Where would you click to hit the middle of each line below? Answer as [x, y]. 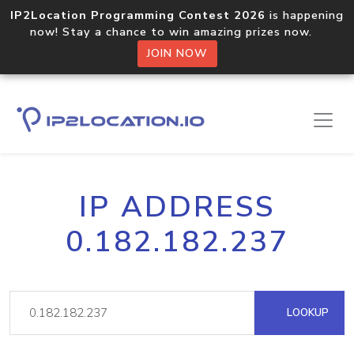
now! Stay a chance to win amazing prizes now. [177, 32]
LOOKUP [306, 313]
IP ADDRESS [177, 207]
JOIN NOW [177, 53]
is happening [305, 15]
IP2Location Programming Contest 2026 [138, 15]
